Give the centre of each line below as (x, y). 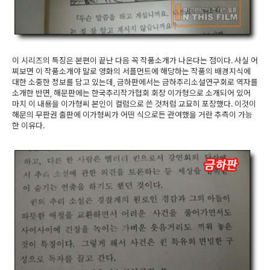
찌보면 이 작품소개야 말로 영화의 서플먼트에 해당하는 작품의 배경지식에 (131, 71)
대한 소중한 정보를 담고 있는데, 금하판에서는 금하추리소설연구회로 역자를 (135, 82)
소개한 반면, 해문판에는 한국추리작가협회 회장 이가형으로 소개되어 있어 (131, 93)
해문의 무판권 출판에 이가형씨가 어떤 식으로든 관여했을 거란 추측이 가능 (132, 114)
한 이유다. (28, 125)
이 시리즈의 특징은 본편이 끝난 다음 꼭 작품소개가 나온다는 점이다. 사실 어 (135, 60)
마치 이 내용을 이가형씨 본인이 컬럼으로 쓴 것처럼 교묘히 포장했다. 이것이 (134, 103)
